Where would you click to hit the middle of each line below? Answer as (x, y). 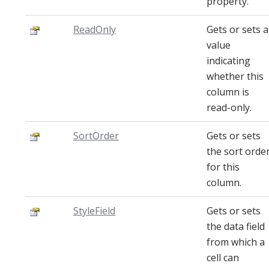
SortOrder (96, 136)
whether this (235, 76)
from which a (236, 242)
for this (223, 167)
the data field (236, 226)
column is (228, 92)
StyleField (94, 211)
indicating (228, 61)
